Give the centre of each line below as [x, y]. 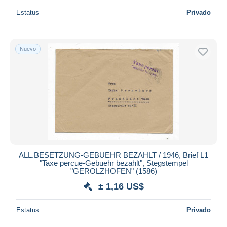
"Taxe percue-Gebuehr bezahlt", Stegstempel [113, 163]
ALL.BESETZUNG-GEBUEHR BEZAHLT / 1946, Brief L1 [113, 155]
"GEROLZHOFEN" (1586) [113, 171]
